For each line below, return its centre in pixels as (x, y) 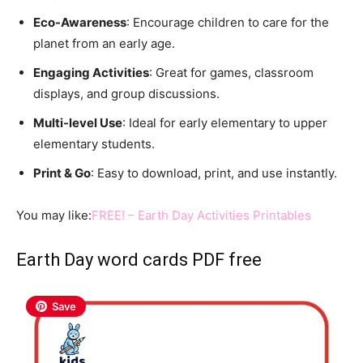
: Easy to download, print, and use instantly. (214, 173)
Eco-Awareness (80, 22)
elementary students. (94, 143)
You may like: (54, 215)
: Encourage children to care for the (228, 22)
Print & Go (62, 173)
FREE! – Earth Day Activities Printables (201, 215)
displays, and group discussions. (126, 93)
